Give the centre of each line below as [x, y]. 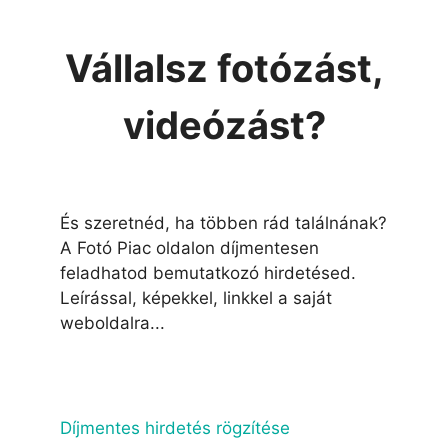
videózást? [224, 124]
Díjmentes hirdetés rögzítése [175, 427]
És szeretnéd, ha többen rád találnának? [223, 222]
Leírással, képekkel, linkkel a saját [196, 297]
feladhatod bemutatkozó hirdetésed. [208, 272]
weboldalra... [112, 322]
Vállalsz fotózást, [224, 67]
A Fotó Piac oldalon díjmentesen [189, 247]
